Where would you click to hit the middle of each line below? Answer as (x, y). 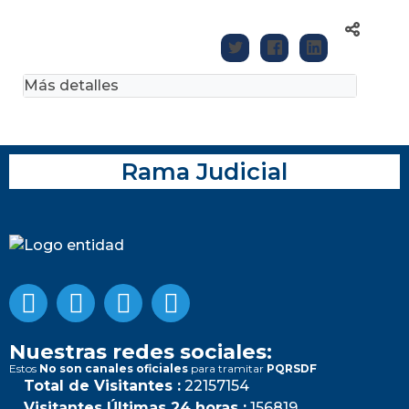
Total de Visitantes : (102, 385)
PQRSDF (292, 368)
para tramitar (227, 368)
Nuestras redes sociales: (141, 351)
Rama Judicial (204, 171)
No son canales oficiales (114, 368)
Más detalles (71, 85)
